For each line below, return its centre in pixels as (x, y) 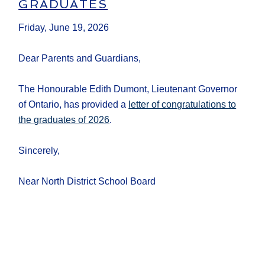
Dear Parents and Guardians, (80, 59)
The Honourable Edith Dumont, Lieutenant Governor (128, 89)
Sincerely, (39, 151)
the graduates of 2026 (64, 120)
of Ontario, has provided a (74, 105)
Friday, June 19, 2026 (64, 28)
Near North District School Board (87, 182)
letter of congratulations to (182, 105)
